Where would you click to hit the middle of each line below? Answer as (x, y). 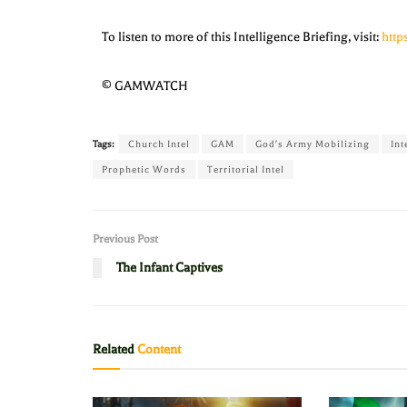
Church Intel (159, 144)
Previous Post (125, 239)
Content (158, 350)
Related (114, 350)
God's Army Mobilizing (313, 144)
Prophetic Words (144, 169)
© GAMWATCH (145, 85)
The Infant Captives (169, 268)
